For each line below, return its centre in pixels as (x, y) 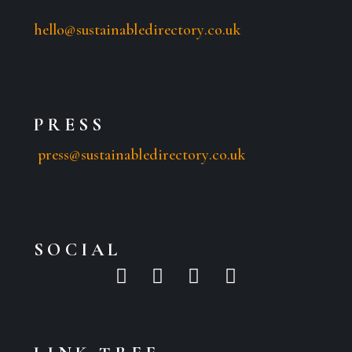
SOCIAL (77, 249)
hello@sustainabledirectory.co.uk (137, 29)
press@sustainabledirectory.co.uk (141, 154)
